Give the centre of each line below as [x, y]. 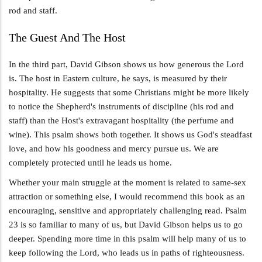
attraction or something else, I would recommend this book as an [127, 196]
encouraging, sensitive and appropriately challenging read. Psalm [128, 210]
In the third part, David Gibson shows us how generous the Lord [126, 64]
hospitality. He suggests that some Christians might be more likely [129, 92]
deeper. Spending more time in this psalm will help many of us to [127, 238]
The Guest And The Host [69, 37]
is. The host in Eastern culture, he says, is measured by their [118, 78]
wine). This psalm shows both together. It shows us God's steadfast [130, 134]
